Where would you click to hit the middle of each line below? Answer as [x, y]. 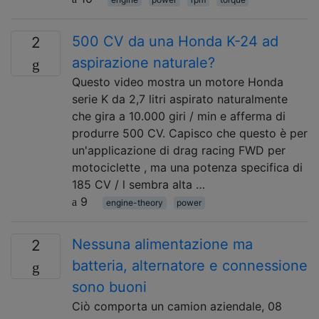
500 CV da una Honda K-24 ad [175, 41]
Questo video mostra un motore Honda [178, 82]
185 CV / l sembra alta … [138, 184]
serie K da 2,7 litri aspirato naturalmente [180, 99]
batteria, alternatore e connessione [190, 266]
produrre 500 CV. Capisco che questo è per [190, 133]
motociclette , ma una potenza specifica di [187, 167]
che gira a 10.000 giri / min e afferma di [179, 116]
